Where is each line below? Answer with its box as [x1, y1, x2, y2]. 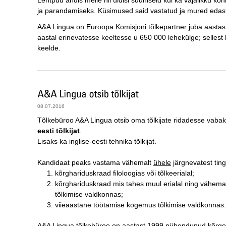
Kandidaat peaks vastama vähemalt [37, 158, 153, 167]
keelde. [37, 44, 61, 52]
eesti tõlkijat [37, 127, 80, 135]
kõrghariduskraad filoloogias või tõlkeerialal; [55, 169, 194, 178]
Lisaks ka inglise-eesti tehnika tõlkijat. [37, 137, 156, 146]
